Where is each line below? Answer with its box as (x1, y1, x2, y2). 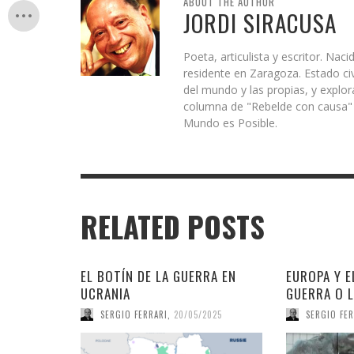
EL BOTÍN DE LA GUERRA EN (81, 266, 236, 286)
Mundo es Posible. (183, 115, 277, 130)
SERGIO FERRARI (100, 307, 168, 321)
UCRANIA (81, 284, 130, 303)
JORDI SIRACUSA (183, 6, 337, 40)
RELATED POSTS (81, 205, 265, 248)
